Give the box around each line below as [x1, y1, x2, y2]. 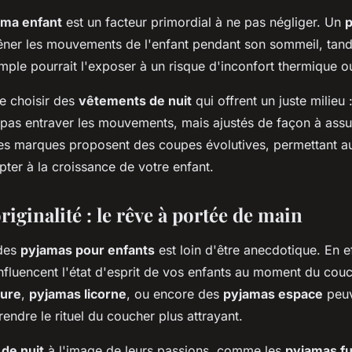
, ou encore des [126, 286, 223, 302]
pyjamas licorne [29, 286, 126, 302]
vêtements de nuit [79, 93, 192, 108]
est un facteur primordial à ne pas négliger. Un [62, 14, 345, 30]
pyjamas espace [223, 286, 323, 302]
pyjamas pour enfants [20, 242, 155, 258]
